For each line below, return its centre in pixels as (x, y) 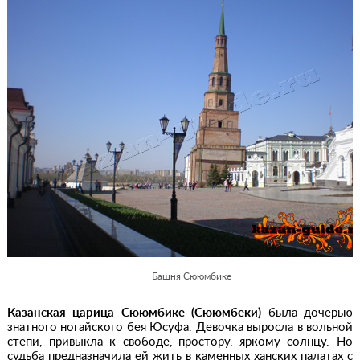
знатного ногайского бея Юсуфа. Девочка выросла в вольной (180, 327)
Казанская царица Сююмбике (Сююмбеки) (134, 313)
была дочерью (307, 313)
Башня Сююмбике (192, 276)
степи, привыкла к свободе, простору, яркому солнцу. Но (180, 342)
